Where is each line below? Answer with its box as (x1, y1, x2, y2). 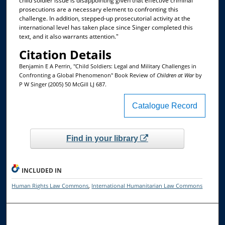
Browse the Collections (13, 210, 127, 224)
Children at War (156, 71, 194, 79)
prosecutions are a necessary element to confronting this (19, 5, 178, 14)
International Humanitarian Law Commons (91, 182, 203, 190)
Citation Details (19, 46, 111, 63)
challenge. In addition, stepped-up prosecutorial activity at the (19, 14, 190, 23)
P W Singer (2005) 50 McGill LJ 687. (19, 80, 106, 88)
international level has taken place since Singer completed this (19, 23, 193, 32)
